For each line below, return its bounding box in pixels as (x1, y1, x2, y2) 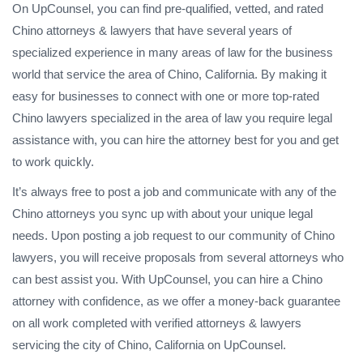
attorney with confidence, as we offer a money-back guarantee (12, 293, 340, 308)
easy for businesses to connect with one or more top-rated (12, 88, 319, 103)
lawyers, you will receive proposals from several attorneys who (12, 250, 344, 264)
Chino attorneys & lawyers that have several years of (12, 23, 292, 37)
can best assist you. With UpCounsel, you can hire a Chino (12, 271, 322, 286)
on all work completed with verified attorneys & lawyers (12, 315, 301, 330)
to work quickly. (12, 154, 94, 169)
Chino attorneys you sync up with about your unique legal (12, 206, 313, 220)
